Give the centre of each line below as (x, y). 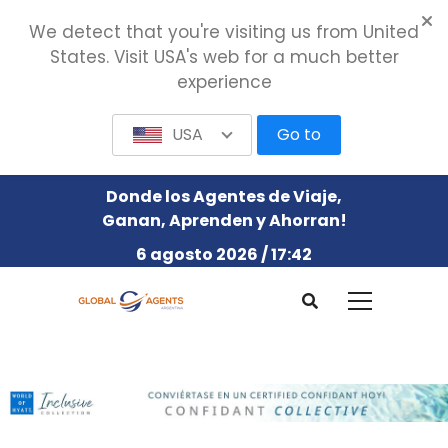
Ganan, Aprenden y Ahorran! (224, 220)
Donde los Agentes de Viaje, (224, 196)
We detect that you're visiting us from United (224, 32)
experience (224, 82)
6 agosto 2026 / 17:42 (224, 254)
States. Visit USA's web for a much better (224, 57)
